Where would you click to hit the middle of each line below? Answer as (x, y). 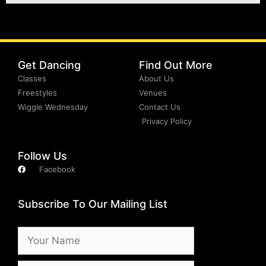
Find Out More (176, 65)
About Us (156, 78)
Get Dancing (49, 65)
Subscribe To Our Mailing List (93, 204)
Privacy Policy (167, 121)
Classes (32, 78)
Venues (153, 93)
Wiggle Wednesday (53, 107)
